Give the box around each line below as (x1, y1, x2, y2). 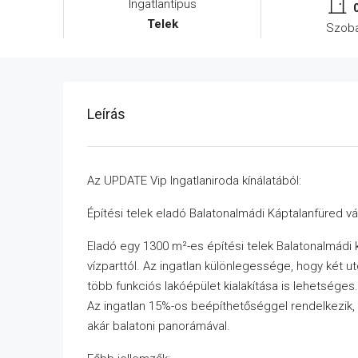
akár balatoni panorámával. (87, 319, 230, 333)
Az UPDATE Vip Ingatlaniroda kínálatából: (87, 173, 301, 188)
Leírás (87, 105, 125, 122)
